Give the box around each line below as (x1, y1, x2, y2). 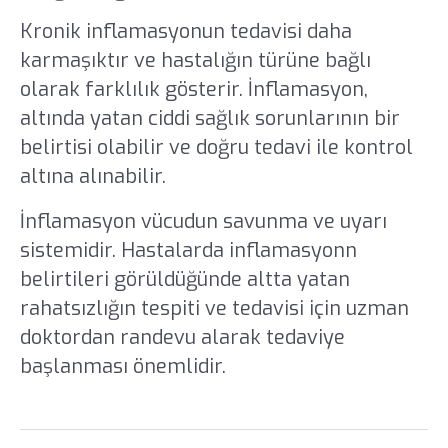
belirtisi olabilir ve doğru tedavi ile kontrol (19, 134, 413, 162)
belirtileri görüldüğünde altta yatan (19, 266, 350, 294)
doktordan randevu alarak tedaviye (19, 324, 345, 352)
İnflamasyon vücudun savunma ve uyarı (19, 208, 387, 236)
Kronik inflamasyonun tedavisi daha (19, 18, 352, 46)
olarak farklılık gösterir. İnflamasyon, (19, 76, 368, 104)
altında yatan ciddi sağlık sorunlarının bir (19, 105, 400, 133)
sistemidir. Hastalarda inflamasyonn (19, 237, 357, 265)
